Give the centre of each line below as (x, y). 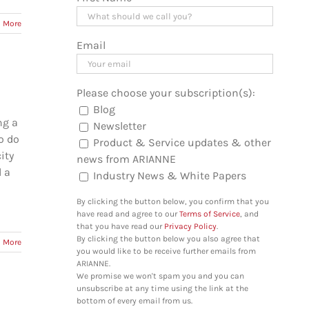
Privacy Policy (190, 227)
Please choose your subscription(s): (166, 93)
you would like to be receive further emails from (166, 251)
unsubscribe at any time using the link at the (162, 289)
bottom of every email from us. (134, 301)
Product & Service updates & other (182, 143)
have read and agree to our (128, 214)
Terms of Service (209, 214)
